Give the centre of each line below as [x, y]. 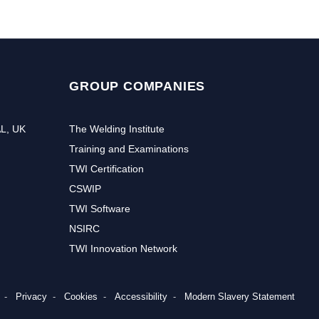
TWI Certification [107, 168]
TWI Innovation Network [124, 248]
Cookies [81, 297]
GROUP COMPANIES [137, 86]
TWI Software [100, 208]
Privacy [32, 297]
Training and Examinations [129, 148]
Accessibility [141, 297]
